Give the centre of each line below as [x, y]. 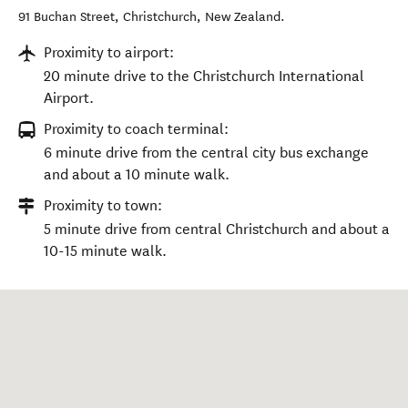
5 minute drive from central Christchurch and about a [217, 229]
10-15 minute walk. [105, 251]
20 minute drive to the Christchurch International [204, 76]
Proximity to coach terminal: [136, 129]
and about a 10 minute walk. [137, 174]
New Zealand [243, 17]
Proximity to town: [103, 205]
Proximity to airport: [109, 52]
